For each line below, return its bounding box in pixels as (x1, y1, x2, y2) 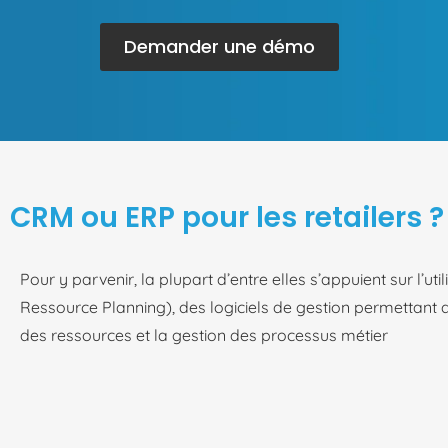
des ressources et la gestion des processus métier (20, 325, 388, 345)
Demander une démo (124, 34, 315, 59)
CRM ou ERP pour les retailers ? (10, 198, 444, 237)
